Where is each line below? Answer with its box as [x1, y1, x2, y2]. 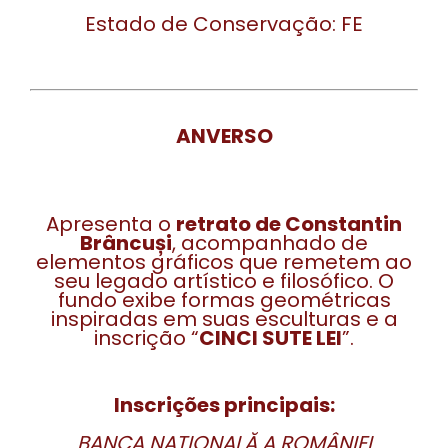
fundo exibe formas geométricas [57, 286, 391, 314]
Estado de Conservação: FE [85, 10, 363, 38]
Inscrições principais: [113, 391, 335, 419]
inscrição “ [94, 324, 199, 352]
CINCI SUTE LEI [199, 324, 342, 352]
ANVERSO [175, 122, 273, 150]
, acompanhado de [172, 229, 368, 257]
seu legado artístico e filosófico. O [54, 267, 394, 295]
